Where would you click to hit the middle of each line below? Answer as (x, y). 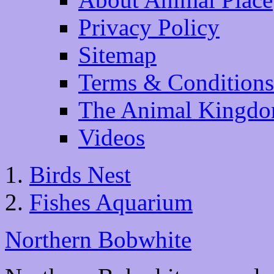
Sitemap (117, 55)
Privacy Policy (149, 28)
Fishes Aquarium (111, 202)
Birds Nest (80, 175)
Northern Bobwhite (98, 240)
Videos (112, 138)
